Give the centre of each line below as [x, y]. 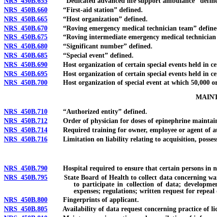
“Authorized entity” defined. [97, 112]
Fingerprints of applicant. [93, 200]
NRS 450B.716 [26, 139]
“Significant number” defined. [100, 46]
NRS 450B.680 [26, 46]
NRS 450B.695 [26, 74]
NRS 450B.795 [26, 177]
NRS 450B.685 [26, 56]
